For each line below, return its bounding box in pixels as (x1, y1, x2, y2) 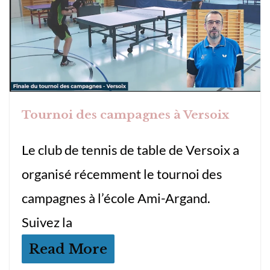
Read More (29, 240, 107, 258)
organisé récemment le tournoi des (22, 166, 222, 183)
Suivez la (22, 214, 72, 231)
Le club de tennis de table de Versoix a (22, 142, 239, 159)
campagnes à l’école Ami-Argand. (22, 190, 210, 207)
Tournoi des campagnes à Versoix (22, 108, 229, 122)
